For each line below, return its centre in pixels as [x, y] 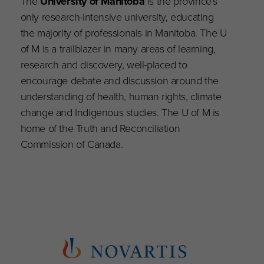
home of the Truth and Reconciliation [100, 128]
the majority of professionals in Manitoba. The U [123, 33]
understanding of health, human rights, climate [121, 97]
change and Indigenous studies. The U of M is [120, 113]
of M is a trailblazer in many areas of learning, [118, 49]
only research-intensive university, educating [117, 17]
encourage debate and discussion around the [119, 81]
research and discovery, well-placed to [104, 65]
